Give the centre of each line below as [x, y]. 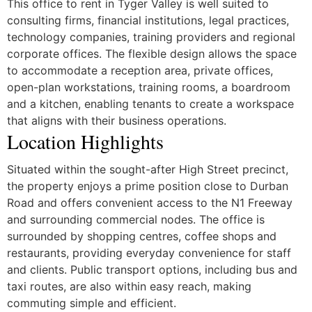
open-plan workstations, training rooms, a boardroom [148, 87]
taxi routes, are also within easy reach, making [129, 286]
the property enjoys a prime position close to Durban [147, 186]
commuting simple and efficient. [91, 303]
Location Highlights [85, 142]
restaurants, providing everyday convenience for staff [149, 252]
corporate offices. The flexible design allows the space [151, 54]
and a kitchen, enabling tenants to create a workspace [150, 104]
